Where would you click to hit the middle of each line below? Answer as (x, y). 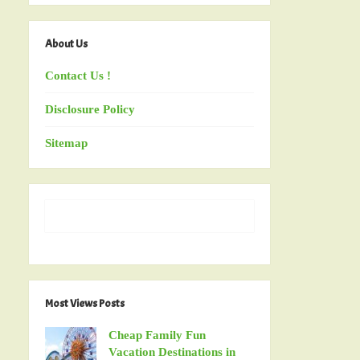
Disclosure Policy (90, 109)
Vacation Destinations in (172, 352)
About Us (66, 43)
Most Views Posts (85, 303)
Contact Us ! (78, 75)
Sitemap (66, 143)
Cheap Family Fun (157, 335)
